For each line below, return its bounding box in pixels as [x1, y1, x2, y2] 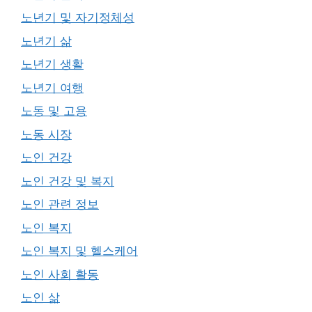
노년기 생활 [21, 57, 84, 71]
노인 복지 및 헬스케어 [21, 244, 138, 258]
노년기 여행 [21, 80, 84, 95]
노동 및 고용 [21, 104, 87, 118]
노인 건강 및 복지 [21, 173, 114, 188]
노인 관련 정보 [21, 197, 99, 211]
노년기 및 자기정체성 [21, 10, 134, 24]
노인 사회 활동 [21, 267, 99, 281]
